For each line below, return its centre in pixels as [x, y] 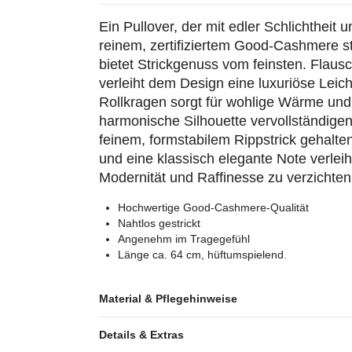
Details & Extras [141, 335]
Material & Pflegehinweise [168, 299]
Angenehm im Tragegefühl [183, 239]
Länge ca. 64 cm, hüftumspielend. [202, 255]
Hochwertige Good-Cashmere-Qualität [213, 207]
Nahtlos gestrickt [159, 223]
